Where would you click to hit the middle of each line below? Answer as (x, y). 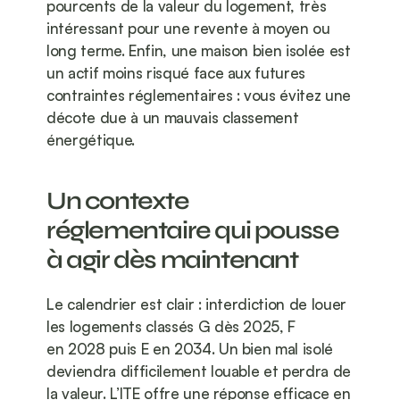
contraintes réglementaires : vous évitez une (199, 96)
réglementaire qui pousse (193, 231)
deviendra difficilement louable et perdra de (199, 371)
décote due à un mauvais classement (173, 118)
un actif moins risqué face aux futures (176, 73)
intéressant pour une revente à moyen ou (188, 29)
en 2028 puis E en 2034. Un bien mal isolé (190, 349)
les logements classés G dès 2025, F (171, 327)
